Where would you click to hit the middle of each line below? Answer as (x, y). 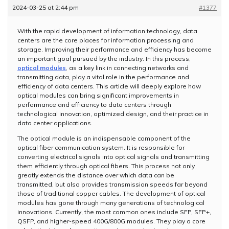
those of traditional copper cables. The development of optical (111, 193)
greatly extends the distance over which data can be (96, 175)
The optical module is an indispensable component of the (104, 138)
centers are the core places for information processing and (106, 40)
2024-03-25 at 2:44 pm (45, 7)
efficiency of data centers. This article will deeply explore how (109, 86)
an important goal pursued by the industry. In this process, (104, 58)
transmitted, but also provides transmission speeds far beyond (112, 184)
